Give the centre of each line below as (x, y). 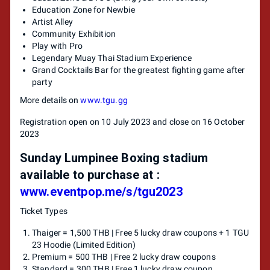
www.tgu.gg (104, 100)
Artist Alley (52, 22)
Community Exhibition (74, 34)
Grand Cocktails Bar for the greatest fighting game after (139, 70)
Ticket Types (44, 211)
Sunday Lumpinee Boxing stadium (114, 158)
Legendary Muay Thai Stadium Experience (112, 58)
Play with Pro (57, 46)
